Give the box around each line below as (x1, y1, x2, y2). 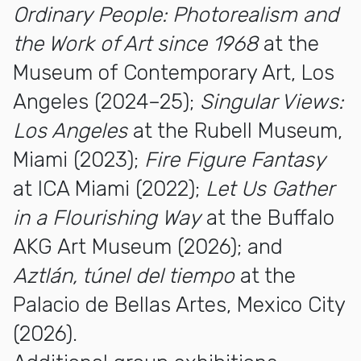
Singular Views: (200, 89, 343, 114)
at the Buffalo (201, 205, 334, 230)
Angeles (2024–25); (13, 89, 200, 114)
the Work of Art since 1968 (13, 31, 258, 56)
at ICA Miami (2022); (13, 176, 205, 201)
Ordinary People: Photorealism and (13, 2, 338, 27)
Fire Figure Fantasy (144, 147, 326, 172)
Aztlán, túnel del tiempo (13, 263, 234, 288)
